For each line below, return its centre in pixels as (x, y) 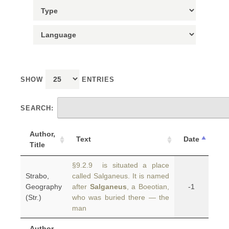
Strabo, (37, 176)
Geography (44, 187)
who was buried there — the (121, 197)
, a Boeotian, (148, 187)
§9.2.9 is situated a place (121, 165)
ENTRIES (97, 79)
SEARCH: (37, 108)
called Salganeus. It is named (121, 176)
